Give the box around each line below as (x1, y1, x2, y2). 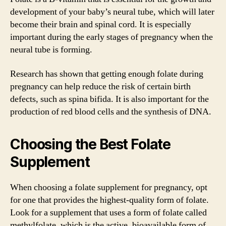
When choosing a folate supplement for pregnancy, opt (10, 181, 207, 193)
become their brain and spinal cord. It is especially (10, 19, 191, 30)
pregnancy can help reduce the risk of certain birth (10, 80, 191, 92)
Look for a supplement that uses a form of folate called (10, 206, 207, 218)
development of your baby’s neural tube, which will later (10, 6, 214, 18)
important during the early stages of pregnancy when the (10, 31, 213, 43)
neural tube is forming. (10, 44, 92, 55)
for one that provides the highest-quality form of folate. (10, 194, 209, 206)
